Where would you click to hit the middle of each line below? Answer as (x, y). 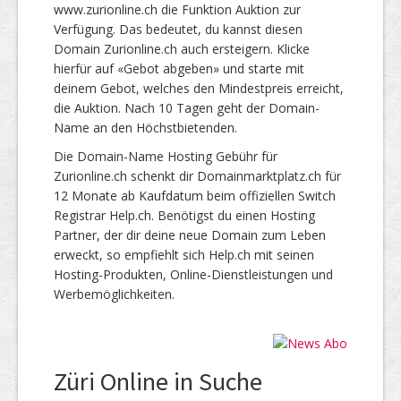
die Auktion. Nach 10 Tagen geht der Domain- (187, 107)
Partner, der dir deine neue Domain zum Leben (190, 235)
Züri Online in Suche (158, 381)
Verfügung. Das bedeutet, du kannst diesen (178, 29)
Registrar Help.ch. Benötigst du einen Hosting (184, 215)
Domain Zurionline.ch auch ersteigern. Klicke (182, 48)
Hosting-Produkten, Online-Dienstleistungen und (193, 274)
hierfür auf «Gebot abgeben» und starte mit (179, 68)
